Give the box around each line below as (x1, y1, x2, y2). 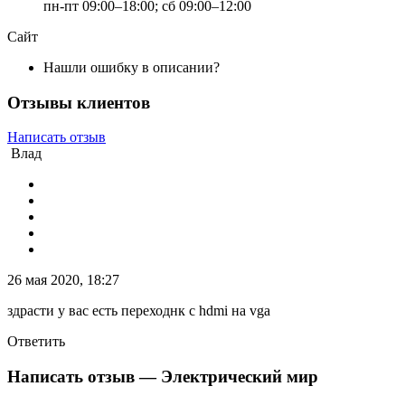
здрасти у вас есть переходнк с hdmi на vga (7, 303, 270, 319)
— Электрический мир (139, 367, 318, 387)
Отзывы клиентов (7, 92, 150, 112)
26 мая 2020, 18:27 (7, 272, 119, 288)
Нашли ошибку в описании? (43, 59, 220, 75)
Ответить (7, 334, 65, 350)
